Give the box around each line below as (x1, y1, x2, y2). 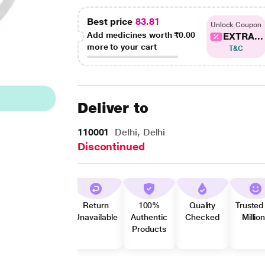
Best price (86, 16, 135, 27)
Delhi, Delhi (112, 127, 166, 138)
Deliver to (77, 99, 149, 117)
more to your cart (86, 42, 157, 51)
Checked (185, 212, 219, 222)
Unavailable (74, 212, 118, 222)
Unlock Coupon (210, 20, 261, 29)
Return (83, 201, 109, 210)
